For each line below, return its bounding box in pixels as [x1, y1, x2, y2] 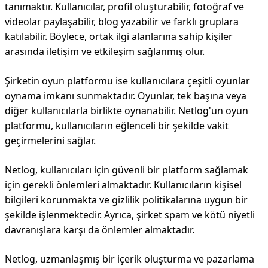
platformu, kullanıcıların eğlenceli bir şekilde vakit [5, 119, 229, 132]
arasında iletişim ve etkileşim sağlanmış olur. [5, 45, 205, 58]
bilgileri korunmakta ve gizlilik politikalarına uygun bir [5, 193, 248, 206]
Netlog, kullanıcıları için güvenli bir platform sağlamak [5, 163, 248, 176]
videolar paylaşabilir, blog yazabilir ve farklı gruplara [5, 15, 239, 28]
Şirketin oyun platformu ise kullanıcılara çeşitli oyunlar [5, 74, 250, 87]
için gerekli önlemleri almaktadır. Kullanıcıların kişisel [5, 178, 242, 191]
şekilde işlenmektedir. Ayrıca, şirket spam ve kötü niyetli [5, 208, 255, 221]
